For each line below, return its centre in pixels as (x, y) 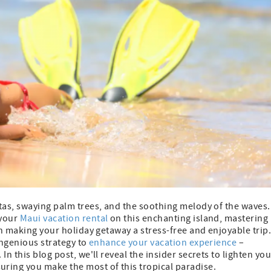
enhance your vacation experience (164, 243)
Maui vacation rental (64, 219)
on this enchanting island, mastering (188, 219)
